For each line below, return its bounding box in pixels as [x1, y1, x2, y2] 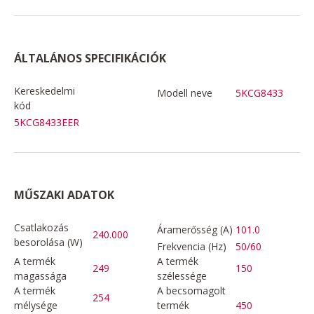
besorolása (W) [14, 235, 83, 249]
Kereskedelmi [14, 83, 75, 97]
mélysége [14, 298, 57, 312]
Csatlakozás [14, 220, 69, 234]
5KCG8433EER [14, 115, 79, 129]
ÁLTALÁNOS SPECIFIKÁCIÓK [14, 50, 166, 66]
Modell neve [157, 86, 212, 100]
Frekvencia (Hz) [157, 239, 226, 253]
